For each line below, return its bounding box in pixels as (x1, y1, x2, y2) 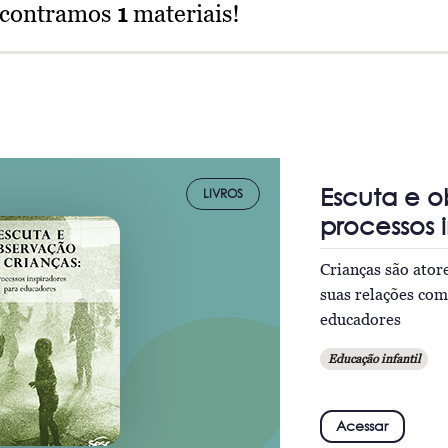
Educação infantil (327, 350, 420, 366)
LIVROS (202, 186, 243, 201)
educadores (319, 309, 401, 328)
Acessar (336, 417, 389, 434)
